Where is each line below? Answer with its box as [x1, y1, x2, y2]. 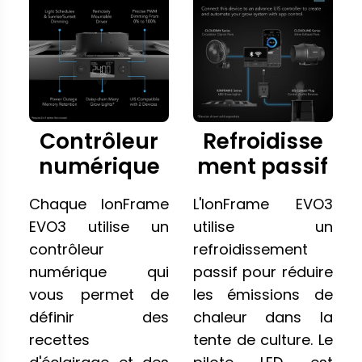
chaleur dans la [193, 306, 333, 327]
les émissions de [193, 284, 333, 305]
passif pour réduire [193, 261, 333, 282]
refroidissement [193, 238, 308, 259]
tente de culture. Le [193, 329, 333, 350]
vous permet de [29, 284, 169, 305]
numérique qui [29, 261, 169, 282]
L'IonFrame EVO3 [193, 193, 333, 214]
